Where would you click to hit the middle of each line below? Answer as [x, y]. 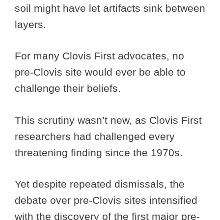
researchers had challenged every [95, 136]
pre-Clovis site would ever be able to [100, 72]
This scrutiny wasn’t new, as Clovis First [108, 120]
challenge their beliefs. [68, 88]
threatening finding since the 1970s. [100, 152]
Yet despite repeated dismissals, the [100, 184]
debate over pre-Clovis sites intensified [106, 200]
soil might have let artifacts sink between [110, 8]
